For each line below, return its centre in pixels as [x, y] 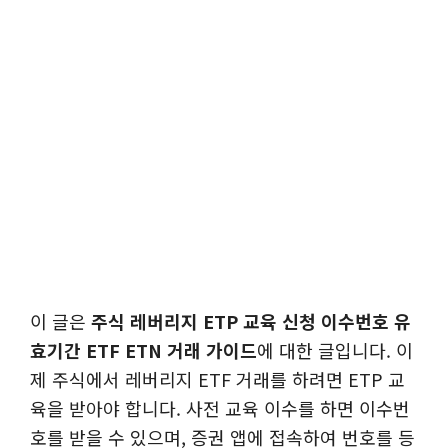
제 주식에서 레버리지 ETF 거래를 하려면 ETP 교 [217, 378]
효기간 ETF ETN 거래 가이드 [143, 349]
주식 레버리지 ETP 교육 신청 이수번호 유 [251, 320]
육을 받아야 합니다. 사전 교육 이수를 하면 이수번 [220, 407]
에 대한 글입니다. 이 [335, 349]
